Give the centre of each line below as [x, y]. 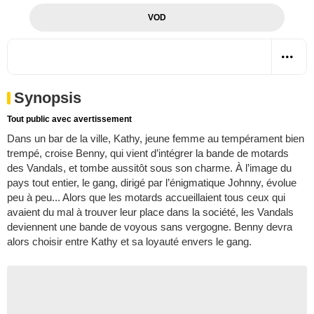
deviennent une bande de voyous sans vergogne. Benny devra [150, 226]
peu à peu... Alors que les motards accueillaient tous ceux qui [146, 197]
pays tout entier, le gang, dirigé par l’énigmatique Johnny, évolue [152, 182]
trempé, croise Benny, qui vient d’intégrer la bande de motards [148, 153]
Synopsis [48, 97]
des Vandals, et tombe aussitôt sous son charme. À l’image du [149, 168]
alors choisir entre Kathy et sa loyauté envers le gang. [129, 241]
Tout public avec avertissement [69, 119]
